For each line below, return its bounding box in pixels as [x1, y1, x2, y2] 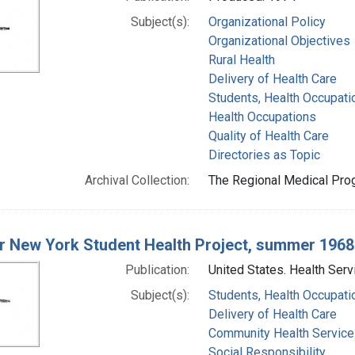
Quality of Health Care [208, 128, 329, 143]
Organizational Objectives [208, 32, 350, 48]
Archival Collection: [84, 172, 189, 188]
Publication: [124, 261, 189, 277]
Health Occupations [208, 109, 316, 124]
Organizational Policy [208, 13, 326, 29]
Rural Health [208, 52, 275, 67]
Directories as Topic [208, 147, 320, 162]
